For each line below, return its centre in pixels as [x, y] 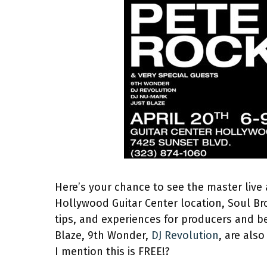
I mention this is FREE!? [112, 252]
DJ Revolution [185, 235]
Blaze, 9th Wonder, [103, 235]
